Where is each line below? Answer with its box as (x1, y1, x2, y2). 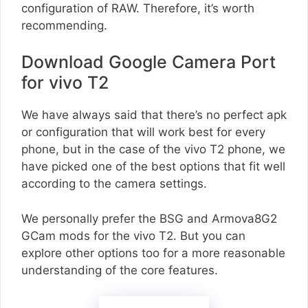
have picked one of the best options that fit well (21, 159, 285, 174)
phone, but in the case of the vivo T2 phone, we (21, 142, 285, 157)
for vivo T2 (21, 72, 109, 93)
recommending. (21, 18, 107, 32)
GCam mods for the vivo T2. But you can (21, 228, 245, 243)
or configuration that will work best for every (21, 125, 265, 140)
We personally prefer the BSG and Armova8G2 (21, 211, 277, 225)
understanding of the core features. (21, 263, 218, 277)
